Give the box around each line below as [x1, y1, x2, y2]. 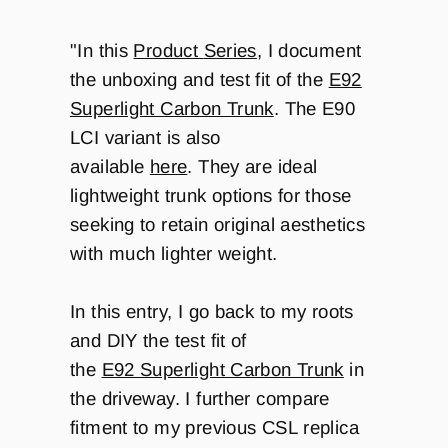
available [70, 155, 150, 177]
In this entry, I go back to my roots [70, 300, 354, 322]
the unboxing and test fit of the [70, 68, 329, 90]
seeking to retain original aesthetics [70, 213, 366, 235]
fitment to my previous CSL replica [70, 416, 360, 438]
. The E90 [273, 97, 356, 119]
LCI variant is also [70, 126, 221, 148]
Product [133, 39, 204, 61]
